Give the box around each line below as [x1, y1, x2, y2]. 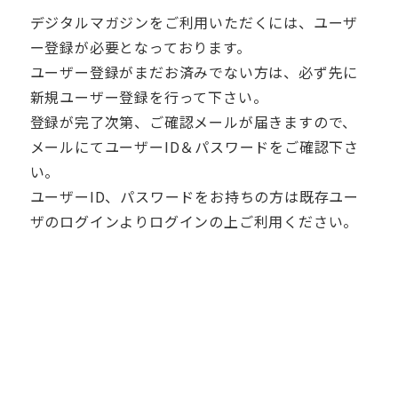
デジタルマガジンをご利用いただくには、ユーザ [29, 11, 359, 33]
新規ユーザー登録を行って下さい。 [29, 85, 268, 107]
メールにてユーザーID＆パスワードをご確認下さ [29, 135, 359, 157]
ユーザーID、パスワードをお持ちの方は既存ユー [29, 185, 359, 207]
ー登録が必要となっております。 [29, 36, 251, 58]
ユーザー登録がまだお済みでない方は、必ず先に [29, 60, 359, 83]
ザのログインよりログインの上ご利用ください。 [29, 210, 359, 232]
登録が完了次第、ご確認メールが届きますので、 [29, 110, 358, 132]
